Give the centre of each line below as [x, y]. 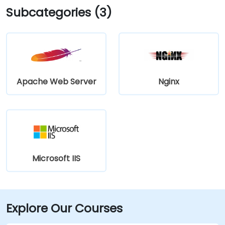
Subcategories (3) [59, 12]
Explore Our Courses [64, 208]
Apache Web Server [56, 81]
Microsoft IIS [56, 158]
